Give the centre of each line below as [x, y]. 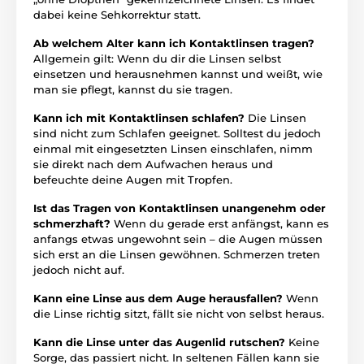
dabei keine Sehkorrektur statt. [117, 14]
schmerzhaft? [74, 223]
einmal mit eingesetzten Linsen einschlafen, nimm [173, 148]
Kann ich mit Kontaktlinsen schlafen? [141, 117]
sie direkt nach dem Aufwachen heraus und [153, 164]
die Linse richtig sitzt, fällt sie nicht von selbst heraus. [179, 313]
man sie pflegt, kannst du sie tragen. [133, 89]
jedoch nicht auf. [79, 269]
